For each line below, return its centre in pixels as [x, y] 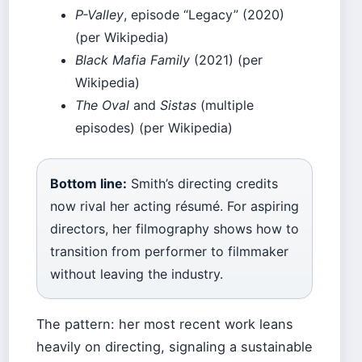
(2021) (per [226, 59]
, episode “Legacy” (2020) [204, 14]
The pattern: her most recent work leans [165, 324]
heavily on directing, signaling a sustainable [175, 346]
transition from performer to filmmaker [169, 251]
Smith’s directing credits [202, 183]
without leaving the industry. [137, 274]
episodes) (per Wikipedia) [154, 127]
